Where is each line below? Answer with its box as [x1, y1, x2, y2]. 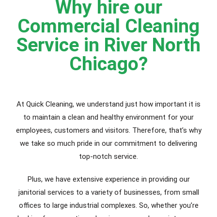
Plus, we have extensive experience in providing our [27, 175, 190, 184]
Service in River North [16, 34, 201, 56]
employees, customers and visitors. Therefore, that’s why [15, 126, 201, 135]
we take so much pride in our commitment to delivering [20, 139, 197, 148]
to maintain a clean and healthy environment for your [23, 113, 194, 122]
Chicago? [69, 53, 148, 75]
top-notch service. [79, 152, 138, 161]
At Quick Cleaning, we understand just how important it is [16, 100, 201, 108]
